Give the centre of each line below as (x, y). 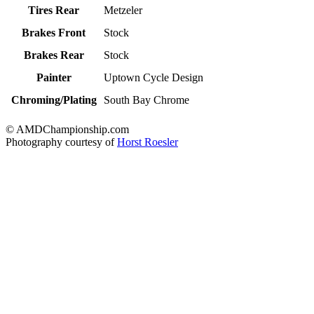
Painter (54, 78)
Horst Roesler (148, 142)
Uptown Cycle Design (154, 78)
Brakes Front (54, 33)
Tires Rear (54, 11)
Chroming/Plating (54, 100)
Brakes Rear (54, 55)
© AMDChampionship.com (67, 130)
